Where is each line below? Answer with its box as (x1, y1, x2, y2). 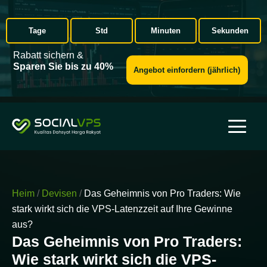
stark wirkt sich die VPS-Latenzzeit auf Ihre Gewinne (12, 204, 232, 214)
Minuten (150, 26, 181, 35)
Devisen (42, 188, 77, 198)
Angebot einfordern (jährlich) (133, 66, 241, 74)
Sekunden (211, 26, 249, 35)
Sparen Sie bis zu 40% (13, 61, 114, 72)
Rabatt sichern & (13, 50, 84, 60)
